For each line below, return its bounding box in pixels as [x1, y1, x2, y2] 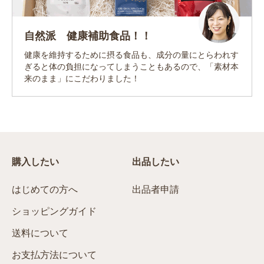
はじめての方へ [12, 184, 78, 196]
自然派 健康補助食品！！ [24, 29, 151, 42]
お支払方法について [12, 249, 97, 261]
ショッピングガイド [12, 206, 97, 217]
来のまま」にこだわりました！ [24, 74, 140, 84]
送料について [12, 227, 68, 239]
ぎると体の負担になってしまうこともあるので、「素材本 [24, 62, 239, 72]
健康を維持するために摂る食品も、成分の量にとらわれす [24, 50, 239, 60]
